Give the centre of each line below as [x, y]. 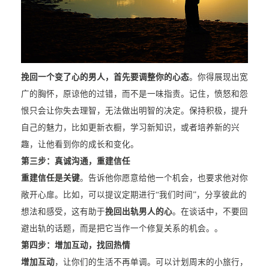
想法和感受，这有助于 [63, 212]
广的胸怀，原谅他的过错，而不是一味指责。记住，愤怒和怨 [134, 94]
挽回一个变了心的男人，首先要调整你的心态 [105, 77]
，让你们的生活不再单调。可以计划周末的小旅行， [151, 262]
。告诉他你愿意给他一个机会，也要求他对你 [164, 178]
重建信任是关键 [50, 178]
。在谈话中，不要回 [210, 212]
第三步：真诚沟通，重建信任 [75, 162]
